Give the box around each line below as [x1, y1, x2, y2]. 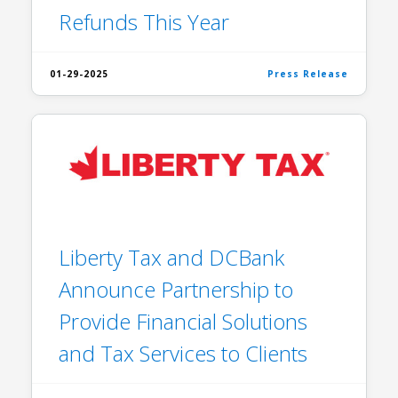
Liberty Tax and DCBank [59, 243, 284, 273]
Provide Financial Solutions [59, 306, 307, 337]
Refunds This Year [59, 7, 229, 36]
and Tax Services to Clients [59, 338, 307, 369]
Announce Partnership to [59, 275, 293, 305]
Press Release [267, 68, 348, 80]
